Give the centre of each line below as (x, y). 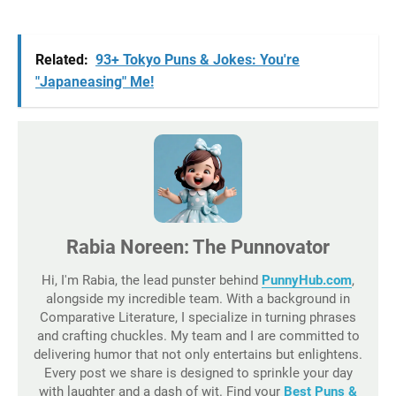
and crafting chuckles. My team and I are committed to (198, 336)
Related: (62, 60)
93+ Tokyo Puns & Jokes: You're (198, 60)
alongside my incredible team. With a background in (198, 299)
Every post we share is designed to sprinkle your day (198, 373)
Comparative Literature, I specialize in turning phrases (198, 317)
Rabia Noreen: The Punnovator (198, 247)
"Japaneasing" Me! (95, 82)
